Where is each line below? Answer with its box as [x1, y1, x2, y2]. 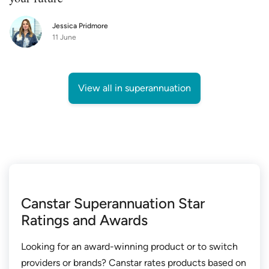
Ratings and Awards [21, 211, 148, 229]
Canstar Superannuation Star [21, 194, 205, 212]
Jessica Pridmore [52, 22, 108, 30]
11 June [52, 33, 76, 41]
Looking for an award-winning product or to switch [21, 240, 238, 252]
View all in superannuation [78, 82, 191, 94]
